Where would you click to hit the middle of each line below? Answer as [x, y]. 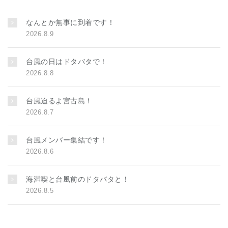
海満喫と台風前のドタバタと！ [78, 179]
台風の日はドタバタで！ [67, 61]
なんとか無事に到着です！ [70, 22]
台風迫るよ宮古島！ [59, 101]
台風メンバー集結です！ [67, 140]
